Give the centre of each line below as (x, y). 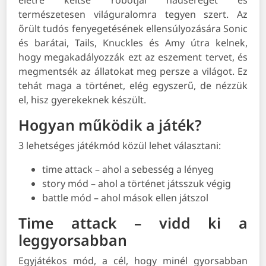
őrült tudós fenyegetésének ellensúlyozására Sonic (133, 29)
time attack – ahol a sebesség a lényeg (128, 170)
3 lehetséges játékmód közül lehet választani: (120, 146)
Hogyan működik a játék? (110, 125)
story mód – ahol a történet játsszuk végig (137, 184)
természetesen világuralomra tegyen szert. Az (133, 15)
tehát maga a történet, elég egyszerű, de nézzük (133, 86)
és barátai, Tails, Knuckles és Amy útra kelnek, (133, 43)
